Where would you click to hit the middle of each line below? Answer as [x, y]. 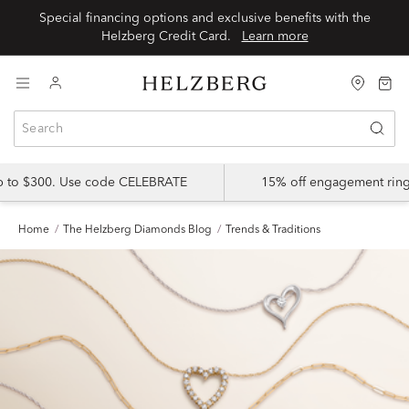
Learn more [275, 37]
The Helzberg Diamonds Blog [137, 230]
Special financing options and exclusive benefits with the [204, 18]
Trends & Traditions [273, 230]
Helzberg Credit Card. [171, 37]
